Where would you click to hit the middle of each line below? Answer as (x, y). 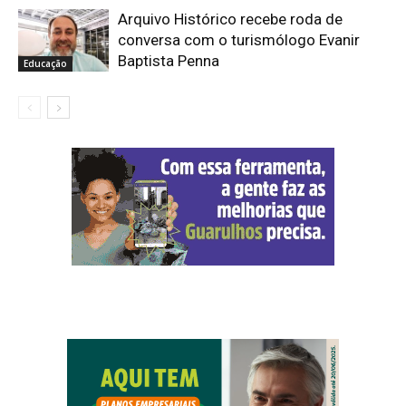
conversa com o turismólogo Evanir (239, 39)
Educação (45, 63)
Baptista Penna (169, 60)
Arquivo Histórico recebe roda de (230, 19)
